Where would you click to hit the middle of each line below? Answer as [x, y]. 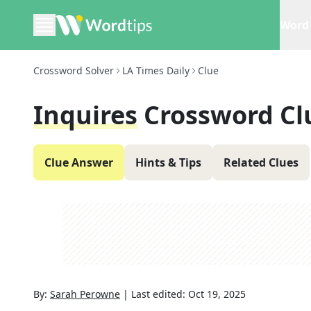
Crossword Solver [74, 70]
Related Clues [261, 162]
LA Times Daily [156, 70]
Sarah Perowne [85, 294]
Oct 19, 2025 [217, 294]
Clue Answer [79, 162]
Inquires [85, 115]
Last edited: [160, 294]
